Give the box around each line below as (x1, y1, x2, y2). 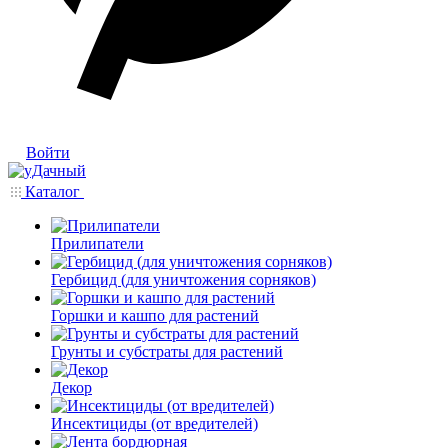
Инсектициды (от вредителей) (51, 415, 258, 432)
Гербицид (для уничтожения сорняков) (51, 271, 316, 288)
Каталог (21, 183, 84, 200)
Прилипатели (51, 235, 144, 252)
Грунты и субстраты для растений (51, 343, 283, 360)
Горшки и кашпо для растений (51, 307, 259, 324)
